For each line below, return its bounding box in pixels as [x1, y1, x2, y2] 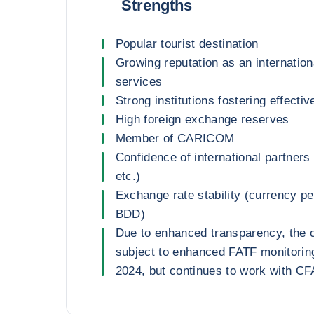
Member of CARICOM [115, 132, 235, 145]
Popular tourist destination [115, 37, 259, 50]
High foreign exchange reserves [115, 113, 289, 126]
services [115, 75, 163, 88]
